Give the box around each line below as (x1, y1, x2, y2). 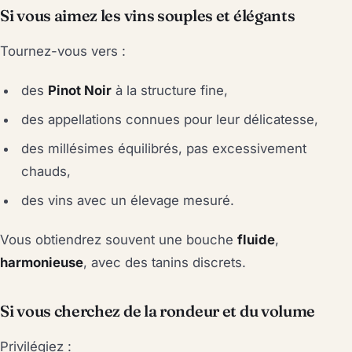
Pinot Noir (48, 82, 112, 99)
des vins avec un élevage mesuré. (21, 192, 235, 209)
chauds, (21, 163, 71, 180)
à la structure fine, (112, 82, 229, 99)
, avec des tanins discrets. (83, 255, 246, 271)
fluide (237, 232, 275, 248)
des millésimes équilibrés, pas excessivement (21, 141, 307, 157)
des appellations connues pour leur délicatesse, (21, 112, 319, 128)
